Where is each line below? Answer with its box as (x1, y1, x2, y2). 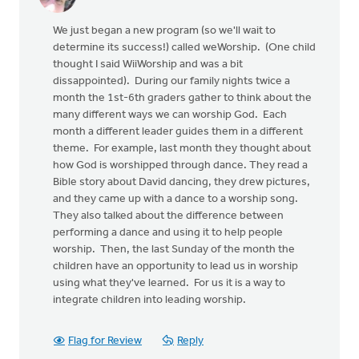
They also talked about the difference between (53, 210, 284, 222)
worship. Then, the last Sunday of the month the (53, 244, 295, 256)
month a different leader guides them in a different (53, 126, 303, 138)
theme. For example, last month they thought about (53, 143, 311, 155)
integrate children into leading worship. (53, 294, 246, 306)
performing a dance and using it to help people (53, 227, 283, 239)
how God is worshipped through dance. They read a (53, 159, 308, 171)
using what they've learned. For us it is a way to (53, 277, 285, 289)
